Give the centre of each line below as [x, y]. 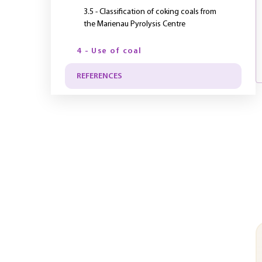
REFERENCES [99, 76]
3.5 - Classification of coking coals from [150, 12]
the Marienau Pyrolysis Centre [135, 24]
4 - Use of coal [109, 51]
